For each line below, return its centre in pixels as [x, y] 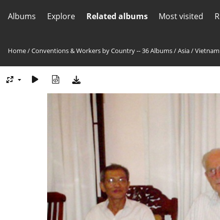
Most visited [181, 16]
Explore [61, 16]
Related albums [117, 16]
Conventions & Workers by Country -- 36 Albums [102, 51]
